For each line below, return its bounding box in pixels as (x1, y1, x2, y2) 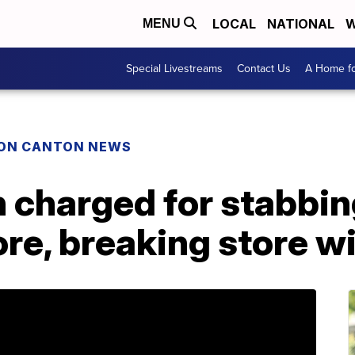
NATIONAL (267, 16, 334, 32)
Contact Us (237, 60, 291, 77)
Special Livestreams (126, 60, 223, 77)
